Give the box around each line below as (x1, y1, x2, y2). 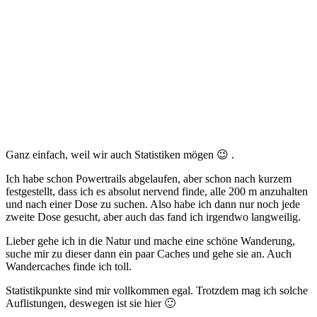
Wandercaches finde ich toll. (6, 260, 132, 272)
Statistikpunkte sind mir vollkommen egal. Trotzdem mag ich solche (6, 284, 308, 296)
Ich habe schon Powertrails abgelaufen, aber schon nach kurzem (6, 172, 292, 185)
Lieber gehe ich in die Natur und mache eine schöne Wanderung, (6, 234, 295, 247)
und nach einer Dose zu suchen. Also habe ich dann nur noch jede (6, 197, 300, 210)
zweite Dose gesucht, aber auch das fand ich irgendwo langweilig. (6, 210, 301, 223)
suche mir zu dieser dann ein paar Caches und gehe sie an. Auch (6, 247, 292, 260)
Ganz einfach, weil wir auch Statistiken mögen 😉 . (6, 148, 234, 161)
